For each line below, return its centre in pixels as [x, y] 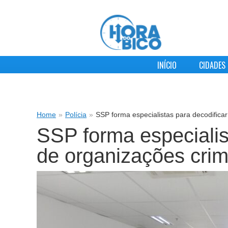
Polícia [76, 115]
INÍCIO [167, 65]
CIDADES [212, 65]
